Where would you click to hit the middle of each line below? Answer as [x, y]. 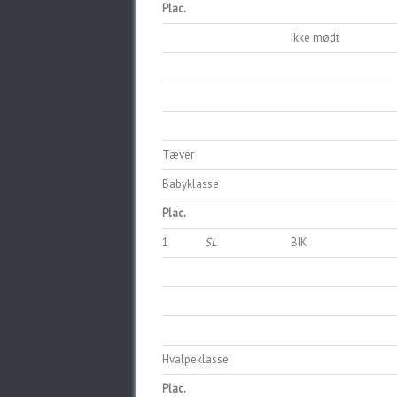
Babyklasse [191, 184]
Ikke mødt [315, 38]
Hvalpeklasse [195, 359]
